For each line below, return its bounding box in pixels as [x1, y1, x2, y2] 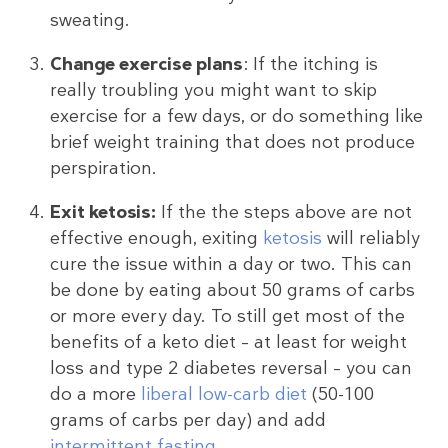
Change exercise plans [50, 52, 243, 77]
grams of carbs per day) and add [50, 408, 326, 433]
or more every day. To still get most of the [50, 304, 405, 329]
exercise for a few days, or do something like [50, 104, 423, 129]
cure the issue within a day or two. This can [50, 252, 412, 277]
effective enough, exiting [50, 226, 263, 251]
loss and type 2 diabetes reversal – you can [50, 356, 412, 381]
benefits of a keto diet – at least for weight [50, 330, 407, 355]
